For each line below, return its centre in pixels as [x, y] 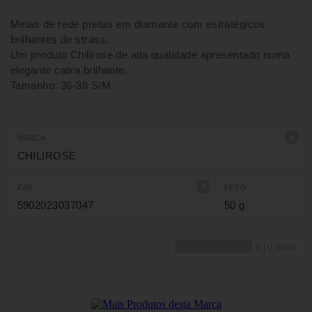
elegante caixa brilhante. [69, 70]
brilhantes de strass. [60, 39]
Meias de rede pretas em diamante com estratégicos [138, 24]
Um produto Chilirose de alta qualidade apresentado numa [150, 55]
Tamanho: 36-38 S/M [61, 85]
